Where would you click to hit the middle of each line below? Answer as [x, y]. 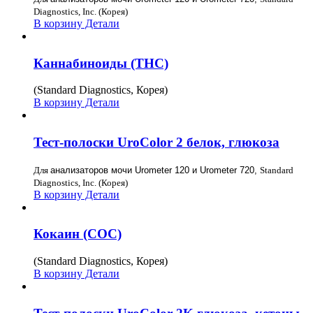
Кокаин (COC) [78, 234]
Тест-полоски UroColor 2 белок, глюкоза [156, 143]
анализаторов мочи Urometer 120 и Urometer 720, [155, 170]
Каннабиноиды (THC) [101, 63]
